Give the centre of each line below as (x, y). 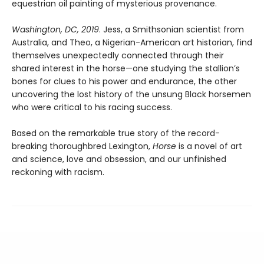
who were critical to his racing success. (92, 107)
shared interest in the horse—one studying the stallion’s (126, 68)
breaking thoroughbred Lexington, (82, 146)
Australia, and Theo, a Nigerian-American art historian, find (132, 42)
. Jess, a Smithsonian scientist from (171, 29)
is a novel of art (209, 146)
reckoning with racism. (58, 172)
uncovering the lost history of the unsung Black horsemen (131, 94)
